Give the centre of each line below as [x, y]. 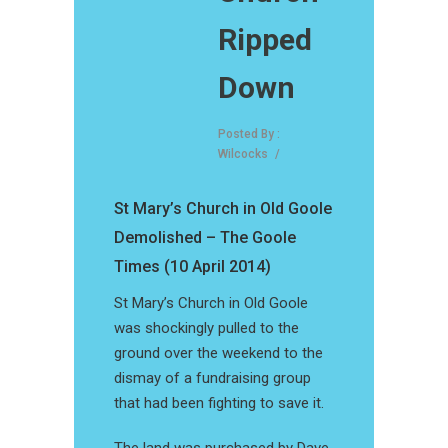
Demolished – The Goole [205, 237]
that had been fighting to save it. [219, 403]
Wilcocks [243, 154]
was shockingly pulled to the [206, 328]
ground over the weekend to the [218, 353]
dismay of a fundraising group [212, 378]
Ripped [265, 39]
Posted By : [249, 134]
